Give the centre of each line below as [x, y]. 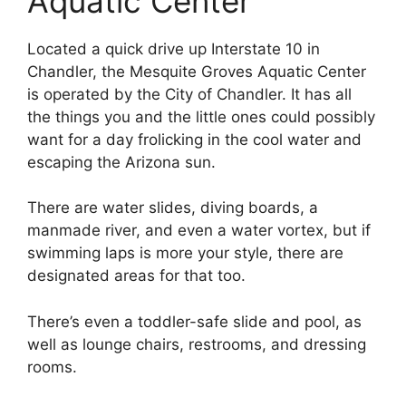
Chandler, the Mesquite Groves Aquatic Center [197, 71]
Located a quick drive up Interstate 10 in [174, 48]
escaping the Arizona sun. [121, 162]
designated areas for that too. [136, 276]
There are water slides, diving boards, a [173, 208]
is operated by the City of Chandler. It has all [189, 94]
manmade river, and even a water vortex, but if [199, 231]
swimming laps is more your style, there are [185, 253]
